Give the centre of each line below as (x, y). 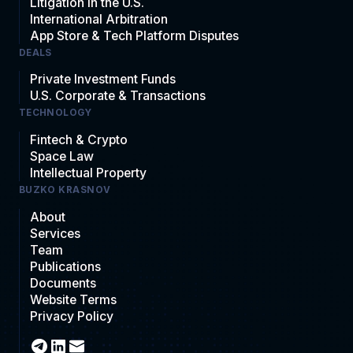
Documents (63, 283)
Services (56, 233)
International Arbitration (99, 19)
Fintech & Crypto (79, 140)
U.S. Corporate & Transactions (118, 96)
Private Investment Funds (103, 80)
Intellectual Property (89, 173)
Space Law (62, 157)
